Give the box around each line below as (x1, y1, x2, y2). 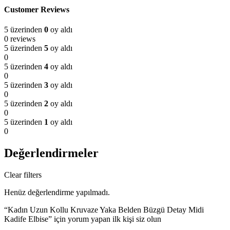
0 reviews (4, 34, 35, 44)
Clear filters (4, 170, 42, 180)
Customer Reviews (4, 5, 69, 14)
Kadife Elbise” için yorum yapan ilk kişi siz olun (4, 215, 161, 224)
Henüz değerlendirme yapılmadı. (4, 188, 110, 197)
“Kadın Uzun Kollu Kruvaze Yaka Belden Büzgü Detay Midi (4, 205, 204, 215)
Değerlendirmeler (4, 146, 99, 160)
